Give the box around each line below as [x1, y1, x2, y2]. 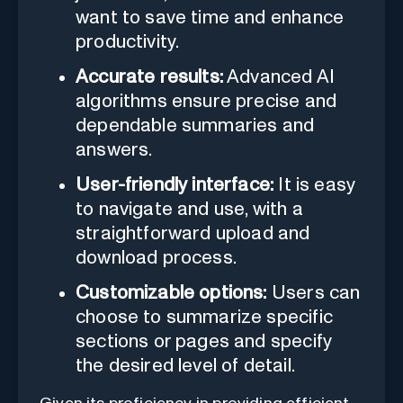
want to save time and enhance [76, 7, 345, 27]
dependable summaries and [76, 115, 315, 135]
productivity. [76, 31, 180, 51]
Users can [266, 282, 361, 302]
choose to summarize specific [76, 307, 333, 327]
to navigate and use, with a [76, 199, 303, 219]
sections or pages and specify [76, 331, 333, 351]
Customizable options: [76, 282, 267, 302]
